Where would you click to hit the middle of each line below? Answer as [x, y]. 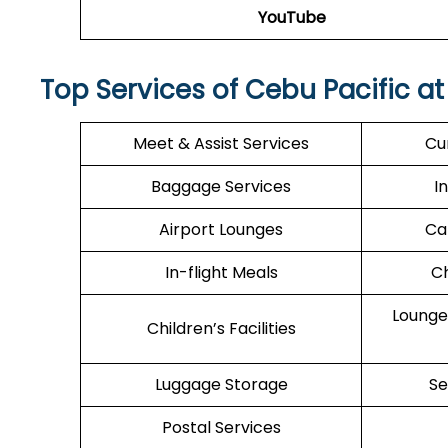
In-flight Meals [221, 272]
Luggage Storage [221, 384]
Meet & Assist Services [221, 143]
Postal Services [221, 427]
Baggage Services [221, 186]
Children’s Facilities [221, 328]
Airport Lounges [221, 229]
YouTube [291, 17]
